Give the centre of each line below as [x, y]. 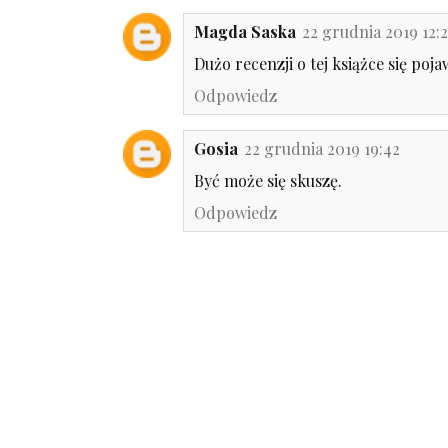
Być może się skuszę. [268, 180]
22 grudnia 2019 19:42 [322, 148]
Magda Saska [245, 31]
